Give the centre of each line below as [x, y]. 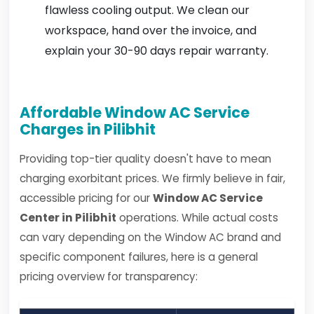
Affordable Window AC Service [135, 112]
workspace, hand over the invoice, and [151, 30]
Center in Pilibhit [68, 218]
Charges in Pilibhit [88, 129]
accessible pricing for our [86, 198]
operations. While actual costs [197, 218]
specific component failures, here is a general [139, 257]
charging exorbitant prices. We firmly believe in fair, [152, 178]
